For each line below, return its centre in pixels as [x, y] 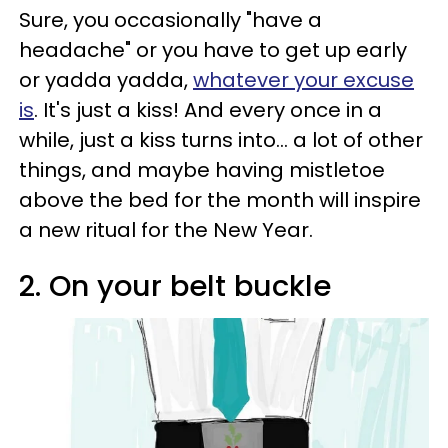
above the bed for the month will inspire [220, 200]
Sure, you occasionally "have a [170, 20]
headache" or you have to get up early [213, 50]
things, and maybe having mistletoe [202, 170]
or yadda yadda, [106, 80]
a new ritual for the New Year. [166, 230]
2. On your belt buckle [175, 286]
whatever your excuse [303, 80]
